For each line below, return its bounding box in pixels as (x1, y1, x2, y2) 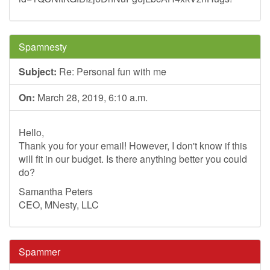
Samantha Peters (19, 184, 93, 198)
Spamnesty (19, 40, 67, 54)
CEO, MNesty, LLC (19, 198, 99, 212)
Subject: (19, 64, 57, 78)
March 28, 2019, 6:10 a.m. (35, 90, 148, 104)
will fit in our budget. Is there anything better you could (19, 152, 247, 166)
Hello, (19, 125, 44, 139)
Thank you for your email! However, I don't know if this (19, 139, 247, 152)
